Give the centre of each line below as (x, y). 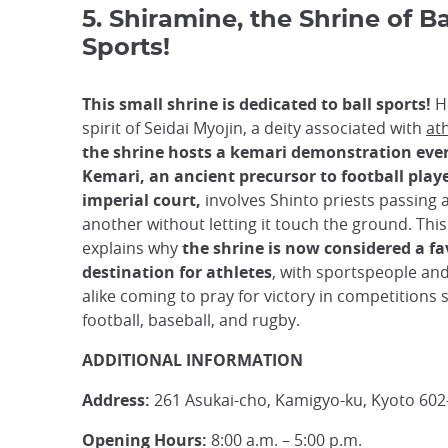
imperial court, (141, 200)
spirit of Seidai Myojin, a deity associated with (254, 128)
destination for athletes (177, 272)
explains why (130, 248)
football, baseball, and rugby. (191, 320)
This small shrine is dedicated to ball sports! (256, 104)
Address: (116, 400)
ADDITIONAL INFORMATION (192, 360)
